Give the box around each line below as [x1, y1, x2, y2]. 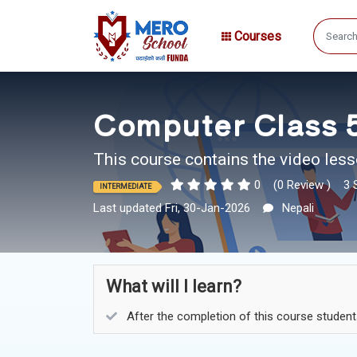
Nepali [279, 200, 314, 215]
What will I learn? [106, 276, 241, 296]
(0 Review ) [273, 177, 334, 192]
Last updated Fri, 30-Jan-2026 [93, 200, 253, 215]
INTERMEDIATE [100, 182, 151, 190]
